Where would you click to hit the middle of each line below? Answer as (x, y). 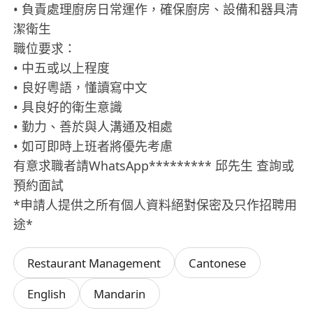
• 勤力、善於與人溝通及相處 (93, 126)
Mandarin (120, 293)
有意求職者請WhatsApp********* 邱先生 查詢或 (154, 165)
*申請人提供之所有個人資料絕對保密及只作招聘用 (155, 204)
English (47, 293)
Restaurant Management (94, 263)
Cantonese (218, 263)
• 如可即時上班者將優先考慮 (93, 146)
